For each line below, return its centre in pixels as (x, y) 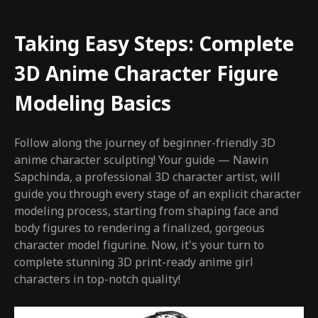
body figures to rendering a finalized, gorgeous (139, 228)
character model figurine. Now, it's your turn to (139, 245)
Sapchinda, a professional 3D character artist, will (147, 177)
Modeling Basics (93, 104)
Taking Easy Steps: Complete (154, 45)
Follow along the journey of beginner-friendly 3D (145, 143)
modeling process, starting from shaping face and (146, 211)
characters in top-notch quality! (97, 279)
